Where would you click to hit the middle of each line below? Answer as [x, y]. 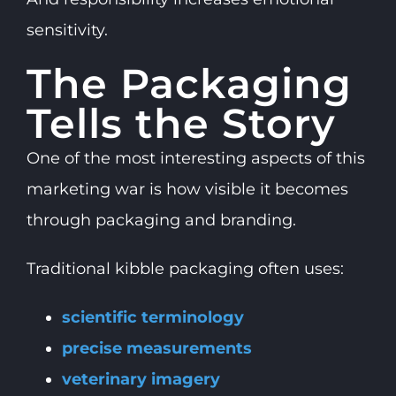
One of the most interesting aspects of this [195, 159]
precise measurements [156, 349]
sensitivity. [67, 30]
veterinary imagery [141, 380]
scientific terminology [152, 318]
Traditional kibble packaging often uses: [185, 269]
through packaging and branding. [161, 221]
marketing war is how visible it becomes [187, 190]
